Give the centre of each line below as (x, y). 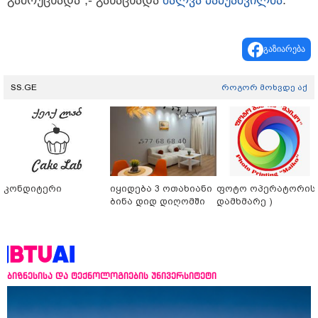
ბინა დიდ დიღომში (158, 202)
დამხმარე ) (245, 202)
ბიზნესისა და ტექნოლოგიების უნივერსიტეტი (112, 276)
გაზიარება (284, 49)
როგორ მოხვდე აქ (264, 88)
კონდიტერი (33, 189)
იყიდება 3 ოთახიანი (161, 189)
